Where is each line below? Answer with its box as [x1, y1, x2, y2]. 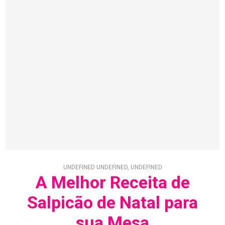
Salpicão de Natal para [27, 192, 198, 212]
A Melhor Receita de [35, 172, 190, 192]
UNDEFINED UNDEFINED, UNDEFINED [63, 163, 162, 171]
